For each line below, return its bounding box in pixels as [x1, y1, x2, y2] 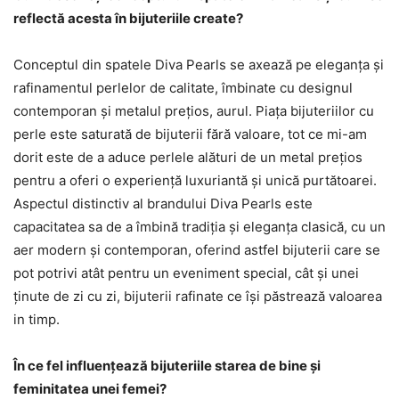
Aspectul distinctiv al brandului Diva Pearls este [13, 195, 313, 212]
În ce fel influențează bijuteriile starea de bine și [13, 357, 321, 374]
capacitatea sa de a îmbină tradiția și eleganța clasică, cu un [13, 218, 386, 235]
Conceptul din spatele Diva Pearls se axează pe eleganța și [13, 56, 384, 73]
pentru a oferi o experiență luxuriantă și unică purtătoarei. [13, 172, 377, 189]
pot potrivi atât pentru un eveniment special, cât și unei [13, 265, 359, 281]
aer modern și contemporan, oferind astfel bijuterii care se [13, 241, 380, 258]
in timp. [13, 311, 60, 328]
